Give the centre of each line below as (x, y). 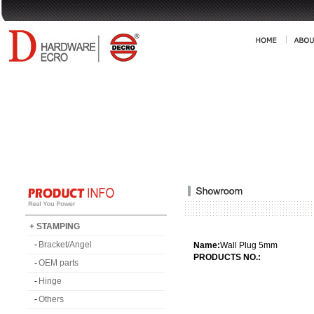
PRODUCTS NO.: (227, 257)
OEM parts (59, 263)
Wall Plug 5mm (249, 245)
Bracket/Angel (65, 245)
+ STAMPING (55, 226)
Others (51, 299)
